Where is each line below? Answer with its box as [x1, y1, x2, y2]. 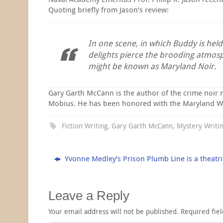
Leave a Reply [48, 188, 129, 203]
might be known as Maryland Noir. [88, 60, 216, 72]
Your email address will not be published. [48, 207, 179, 216]
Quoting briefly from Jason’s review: [48, 4, 169, 14]
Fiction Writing [62, 121, 108, 130]
